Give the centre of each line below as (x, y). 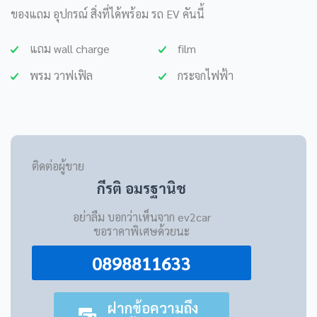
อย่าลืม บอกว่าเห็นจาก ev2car (142, 217)
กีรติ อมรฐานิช (142, 189)
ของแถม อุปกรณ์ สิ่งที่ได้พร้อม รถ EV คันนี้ (108, 14)
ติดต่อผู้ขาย (58, 166)
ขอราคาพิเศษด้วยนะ (142, 231)
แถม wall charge (70, 49)
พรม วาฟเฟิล (61, 76)
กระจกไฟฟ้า (205, 76)
